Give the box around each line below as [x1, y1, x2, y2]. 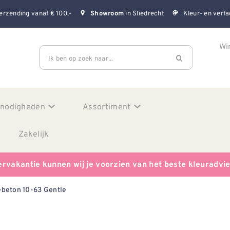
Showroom [90, 10, 124, 18]
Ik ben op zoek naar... [48, 53, 113, 63]
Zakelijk [18, 127, 49, 140]
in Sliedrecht [124, 8, 164, 18]
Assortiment [83, 100, 131, 112]
